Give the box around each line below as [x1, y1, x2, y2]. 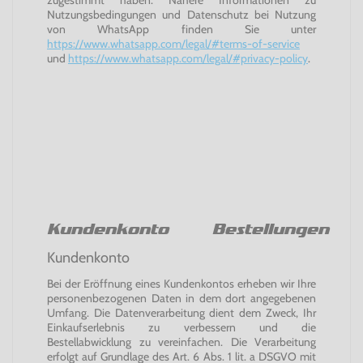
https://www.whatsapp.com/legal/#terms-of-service [47, 36, 300, 51]
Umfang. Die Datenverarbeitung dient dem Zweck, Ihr [47, 305, 316, 320]
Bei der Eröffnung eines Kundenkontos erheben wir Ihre [47, 276, 316, 291]
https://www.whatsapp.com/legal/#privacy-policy [68, 51, 308, 66]
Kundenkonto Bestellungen [47, 222, 358, 237]
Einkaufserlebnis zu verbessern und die [47, 320, 316, 335]
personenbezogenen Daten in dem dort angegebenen [47, 291, 316, 305]
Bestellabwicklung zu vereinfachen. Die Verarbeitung [47, 335, 316, 349]
